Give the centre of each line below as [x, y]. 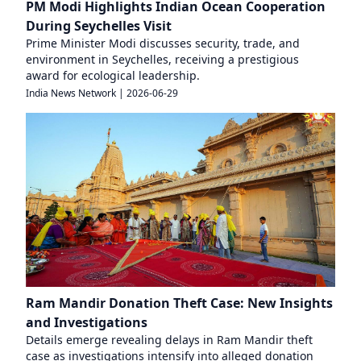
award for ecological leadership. [113, 75]
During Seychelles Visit [99, 25]
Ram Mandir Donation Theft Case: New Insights [179, 303]
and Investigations [87, 322]
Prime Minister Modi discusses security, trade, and [163, 43]
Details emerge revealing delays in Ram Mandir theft [169, 339]
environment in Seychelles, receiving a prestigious [162, 59]
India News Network [71, 93]
